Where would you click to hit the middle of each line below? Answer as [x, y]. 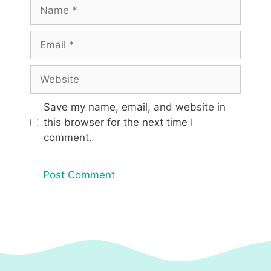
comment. [67, 138]
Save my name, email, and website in [134, 107]
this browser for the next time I [118, 122]
